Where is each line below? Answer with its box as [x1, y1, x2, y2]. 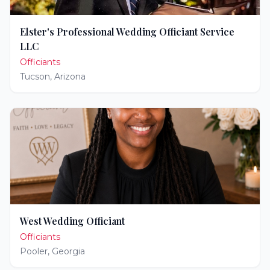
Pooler [20, 246, 48, 257]
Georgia [52, 246, 85, 257]
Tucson [20, 71, 50, 82]
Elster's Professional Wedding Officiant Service [20, 25, 234, 38]
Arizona [54, 71, 86, 82]
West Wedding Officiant [20, 215, 125, 227]
